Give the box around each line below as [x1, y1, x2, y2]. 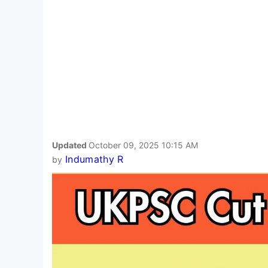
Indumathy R [65, 153, 124, 165]
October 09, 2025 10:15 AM [89, 139, 198, 150]
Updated [52, 139, 89, 150]
